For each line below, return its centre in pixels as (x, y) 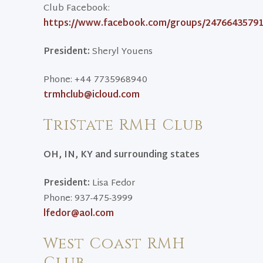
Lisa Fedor (112, 183)
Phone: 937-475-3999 (88, 199)
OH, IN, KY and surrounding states (122, 155)
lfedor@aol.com (79, 214)
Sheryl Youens (121, 52)
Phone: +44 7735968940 (95, 80)
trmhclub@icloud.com (92, 95)
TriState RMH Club (123, 125)
